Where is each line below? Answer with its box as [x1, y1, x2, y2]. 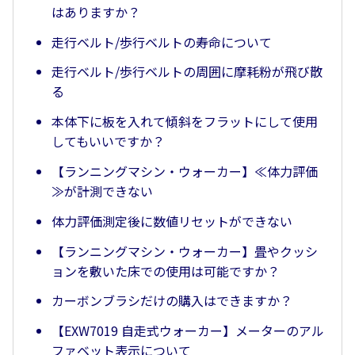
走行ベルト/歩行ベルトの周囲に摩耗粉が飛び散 [52, 62, 323, 82]
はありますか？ [52, 2, 140, 21]
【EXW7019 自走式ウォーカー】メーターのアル [52, 321, 324, 341]
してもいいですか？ [52, 132, 165, 151]
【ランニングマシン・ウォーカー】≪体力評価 [52, 161, 318, 181]
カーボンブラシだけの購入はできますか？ [52, 291, 292, 311]
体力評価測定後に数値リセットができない [52, 211, 292, 231]
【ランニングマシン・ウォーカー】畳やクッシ [52, 241, 318, 261]
